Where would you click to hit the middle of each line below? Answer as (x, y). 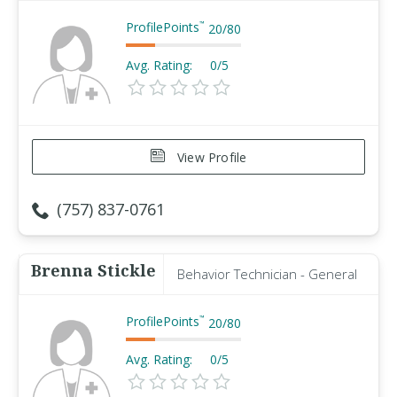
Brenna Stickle (93, 270)
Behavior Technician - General (267, 274)
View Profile (210, 157)
